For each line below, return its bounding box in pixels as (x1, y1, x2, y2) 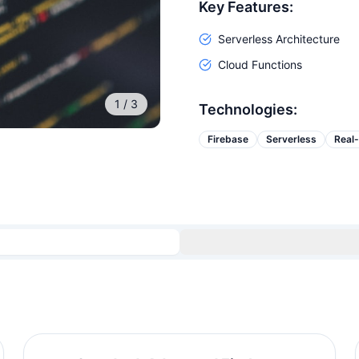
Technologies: (199, 101, 297, 118)
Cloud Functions (218, 58, 302, 71)
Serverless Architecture (218, 32, 340, 46)
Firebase (208, 133, 248, 145)
